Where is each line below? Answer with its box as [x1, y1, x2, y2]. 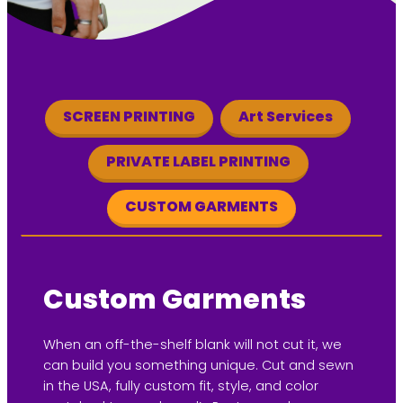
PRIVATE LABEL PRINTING [105, 150, 291, 172]
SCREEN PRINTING [63, 105, 195, 127]
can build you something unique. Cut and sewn [43, 356, 354, 375]
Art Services [238, 105, 333, 127]
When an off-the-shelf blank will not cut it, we [43, 336, 342, 354]
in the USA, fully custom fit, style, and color [43, 377, 318, 396]
